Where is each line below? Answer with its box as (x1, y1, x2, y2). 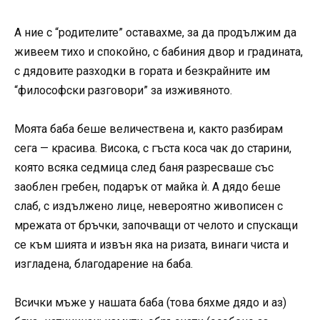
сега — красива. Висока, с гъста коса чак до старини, (14, 141, 291, 156)
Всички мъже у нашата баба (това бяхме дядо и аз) (14, 296, 286, 310)
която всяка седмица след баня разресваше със (14, 161, 274, 175)
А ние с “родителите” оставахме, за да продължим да (14, 25, 296, 39)
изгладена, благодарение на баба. (14, 257, 193, 271)
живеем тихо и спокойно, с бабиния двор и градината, (14, 44, 303, 59)
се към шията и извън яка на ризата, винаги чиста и (14, 238, 289, 252)
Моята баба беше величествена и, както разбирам (14, 122, 283, 136)
